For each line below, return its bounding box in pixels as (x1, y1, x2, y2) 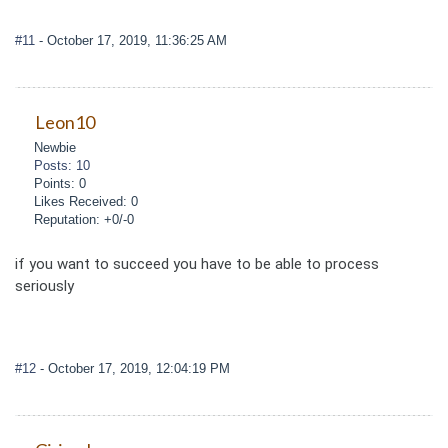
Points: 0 (34, 175, 87, 191)
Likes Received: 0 (34, 193, 139, 209)
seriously (15, 276, 74, 295)
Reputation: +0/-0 (34, 211, 135, 227)
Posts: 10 (34, 157, 91, 173)
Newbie (34, 139, 77, 155)
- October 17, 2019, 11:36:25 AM (39, 33, 227, 49)
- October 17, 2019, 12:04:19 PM (40, 361, 230, 377)
